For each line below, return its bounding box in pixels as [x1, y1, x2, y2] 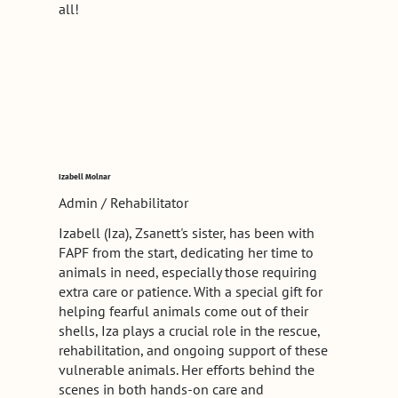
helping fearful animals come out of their [58, 301, 308, 320]
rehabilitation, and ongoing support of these [58, 340, 328, 359]
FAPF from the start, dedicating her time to [58, 243, 314, 261]
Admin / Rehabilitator [58, 193, 188, 211]
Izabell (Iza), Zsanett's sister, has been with [58, 223, 314, 242]
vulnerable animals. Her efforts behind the [58, 360, 314, 378]
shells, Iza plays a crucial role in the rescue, [58, 321, 320, 339]
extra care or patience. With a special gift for [58, 282, 322, 300]
